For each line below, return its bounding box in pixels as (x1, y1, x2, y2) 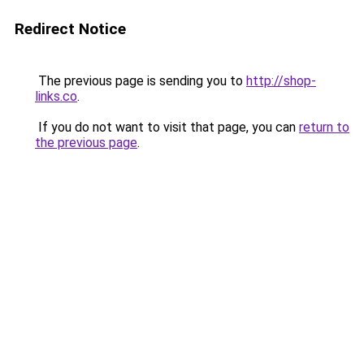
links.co (35, 89, 77, 104)
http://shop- (246, 73, 316, 89)
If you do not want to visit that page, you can (35, 119, 299, 135)
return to (299, 119, 349, 135)
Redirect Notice (15, 19, 126, 38)
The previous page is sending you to (35, 73, 246, 89)
